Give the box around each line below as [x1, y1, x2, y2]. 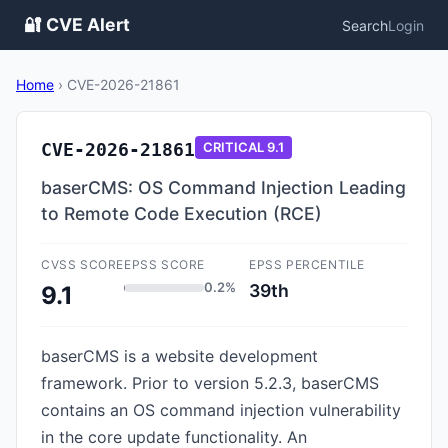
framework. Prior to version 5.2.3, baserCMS [41, 373, 379, 393]
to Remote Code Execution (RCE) [41, 203, 322, 224]
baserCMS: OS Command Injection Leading [41, 177, 406, 198]
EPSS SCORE [124, 257, 205, 272]
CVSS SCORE [41, 257, 124, 272]
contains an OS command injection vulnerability [41, 400, 401, 420]
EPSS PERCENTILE [249, 257, 365, 272]
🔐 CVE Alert [24, 14, 130, 35]
